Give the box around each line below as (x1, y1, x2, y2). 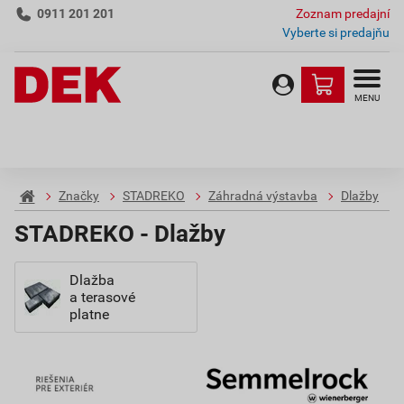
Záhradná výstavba (208, 188, 317, 204)
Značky (59, 188, 99, 204)
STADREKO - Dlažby (14, 220, 225, 247)
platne (69, 306, 109, 323)
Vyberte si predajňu (282, 25, 390, 40)
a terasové (69, 289, 135, 306)
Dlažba (69, 271, 115, 289)
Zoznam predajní (296, 6, 390, 21)
